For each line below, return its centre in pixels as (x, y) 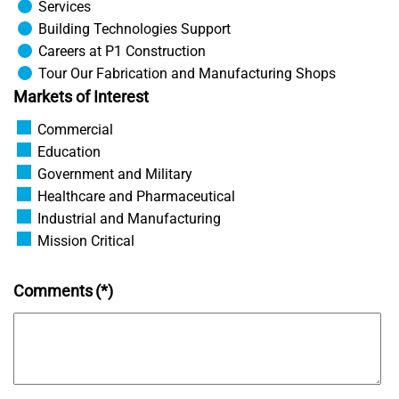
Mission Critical (84, 241)
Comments (53, 291)
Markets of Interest (81, 97)
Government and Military (113, 174)
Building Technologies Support (133, 29)
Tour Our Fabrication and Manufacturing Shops (185, 73)
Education (67, 152)
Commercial (73, 130)
